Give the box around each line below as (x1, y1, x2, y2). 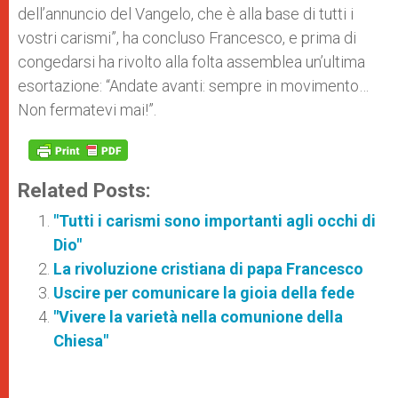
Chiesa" (53, 331, 108, 350)
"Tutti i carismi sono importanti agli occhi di (53, 211, 376, 230)
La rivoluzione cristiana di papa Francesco (53, 259, 363, 278)
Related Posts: (18, 179, 151, 202)
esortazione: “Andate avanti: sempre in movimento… (18, 76, 369, 95)
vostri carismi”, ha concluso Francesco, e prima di (18, 28, 356, 47)
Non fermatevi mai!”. (18, 100, 156, 119)
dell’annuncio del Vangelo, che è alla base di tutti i (18, 4, 354, 23)
